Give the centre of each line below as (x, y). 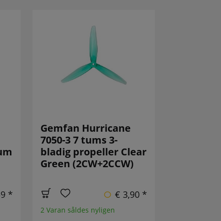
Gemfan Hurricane (86, 128)
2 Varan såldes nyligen (78, 210)
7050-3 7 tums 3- (79, 140)
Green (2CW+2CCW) (87, 164)
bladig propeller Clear (94, 152)
